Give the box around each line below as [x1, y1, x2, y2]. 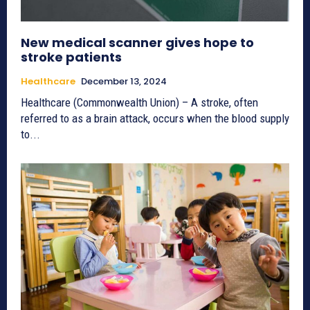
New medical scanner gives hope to [21, 34, 254, 52]
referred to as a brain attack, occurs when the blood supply [21, 111, 289, 126]
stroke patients [21, 48, 122, 66]
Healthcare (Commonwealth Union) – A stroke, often [21, 95, 258, 110]
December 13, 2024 [81, 75, 167, 89]
